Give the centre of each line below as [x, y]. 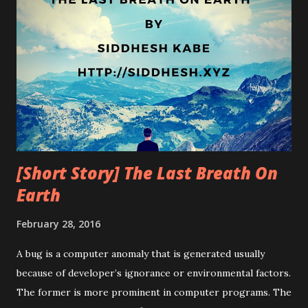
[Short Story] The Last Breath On [147, 173]
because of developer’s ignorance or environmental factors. [154, 273]
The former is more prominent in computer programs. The [154, 292]
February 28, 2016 [58, 223]
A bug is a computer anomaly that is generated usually [141, 253]
